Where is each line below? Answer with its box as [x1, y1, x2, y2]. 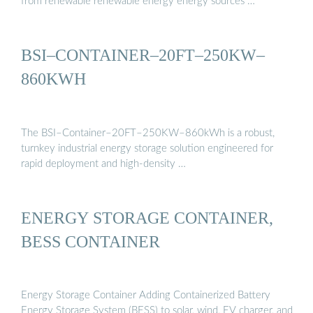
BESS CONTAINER [21, 231, 160, 251]
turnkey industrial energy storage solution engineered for [21, 143, 273, 154]
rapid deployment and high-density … [21, 158, 186, 169]
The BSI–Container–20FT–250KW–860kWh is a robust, [21, 127, 275, 138]
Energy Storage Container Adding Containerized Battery [21, 290, 270, 301]
